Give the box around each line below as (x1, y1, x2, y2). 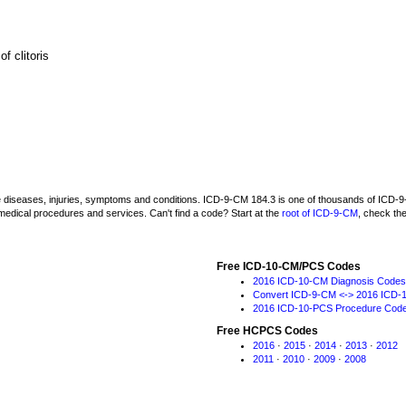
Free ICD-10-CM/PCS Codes (217, 260, 361, 273)
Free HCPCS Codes (217, 324, 318, 337)
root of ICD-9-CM (282, 208, 358, 218)
